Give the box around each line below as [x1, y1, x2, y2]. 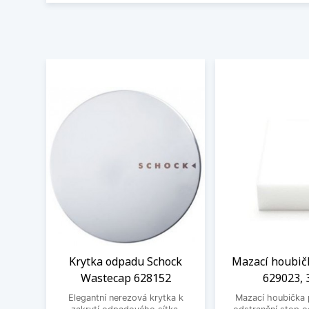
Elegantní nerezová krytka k [68, 292, 183, 303]
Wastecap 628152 [80, 270, 171, 286]
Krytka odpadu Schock [69, 253, 182, 269]
